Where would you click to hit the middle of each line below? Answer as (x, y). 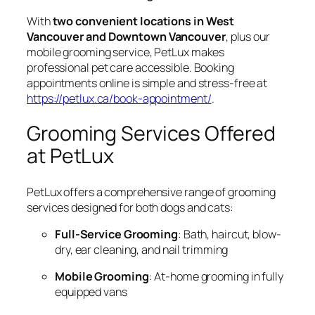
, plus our (247, 36)
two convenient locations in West (143, 21)
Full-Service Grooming (116, 234)
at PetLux (71, 156)
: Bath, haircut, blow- (229, 234)
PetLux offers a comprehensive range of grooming (152, 192)
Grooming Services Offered (151, 134)
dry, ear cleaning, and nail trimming (142, 250)
